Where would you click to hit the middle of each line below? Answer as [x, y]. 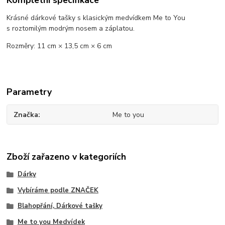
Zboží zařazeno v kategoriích [67, 156]
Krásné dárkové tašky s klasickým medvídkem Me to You [96, 18]
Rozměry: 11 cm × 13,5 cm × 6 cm [60, 46]
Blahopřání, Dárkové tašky [60, 206]
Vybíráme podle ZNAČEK [58, 190]
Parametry [29, 92]
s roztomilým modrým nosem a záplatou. [71, 28]
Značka [26, 115]
